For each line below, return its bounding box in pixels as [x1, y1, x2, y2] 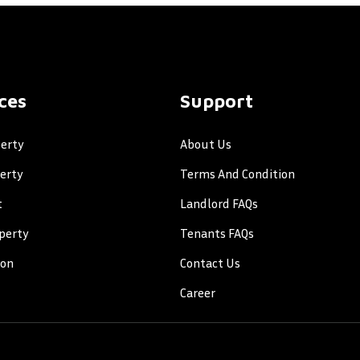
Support [180, 89, 253, 112]
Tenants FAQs [180, 224, 254, 241]
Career [180, 284, 215, 301]
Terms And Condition [180, 165, 295, 182]
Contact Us [180, 254, 240, 271]
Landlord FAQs [180, 194, 258, 211]
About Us [180, 135, 231, 152]
